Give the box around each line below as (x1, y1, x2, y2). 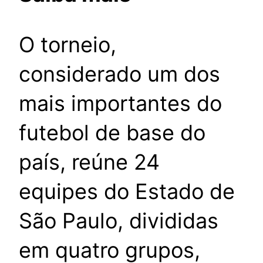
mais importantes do (19, 90, 222, 117)
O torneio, (19, 32, 116, 58)
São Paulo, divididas (19, 208, 218, 234)
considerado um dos (19, 61, 220, 87)
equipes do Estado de (19, 178, 235, 205)
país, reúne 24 (19, 149, 160, 176)
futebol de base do (19, 120, 205, 146)
